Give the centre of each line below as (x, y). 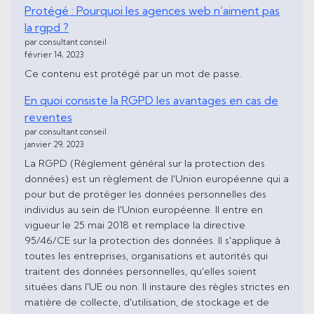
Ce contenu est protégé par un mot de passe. (133, 74)
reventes (48, 117)
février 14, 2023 (54, 55)
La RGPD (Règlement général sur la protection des (145, 163)
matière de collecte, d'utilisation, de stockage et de (147, 302)
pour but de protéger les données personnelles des (145, 194)
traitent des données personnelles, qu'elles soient (141, 271)
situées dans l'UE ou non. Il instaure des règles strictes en (157, 286)
